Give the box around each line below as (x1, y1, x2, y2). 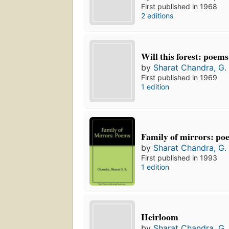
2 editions (141, 11, 174, 20)
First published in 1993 (141, 153, 218, 162)
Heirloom (141, 210, 179, 223)
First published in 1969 (141, 73, 218, 82)
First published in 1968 (141, 2, 218, 11)
